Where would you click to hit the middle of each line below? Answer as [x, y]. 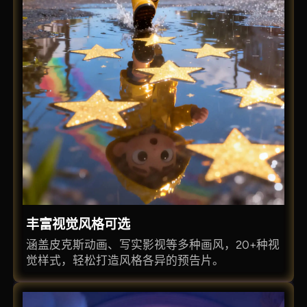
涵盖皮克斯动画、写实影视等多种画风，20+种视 [153, 245]
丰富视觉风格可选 [78, 224]
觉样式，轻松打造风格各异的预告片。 [125, 261]
